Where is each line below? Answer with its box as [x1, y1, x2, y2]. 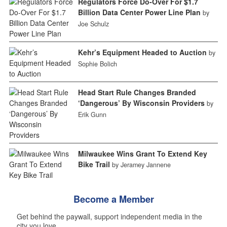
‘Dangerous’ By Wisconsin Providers [78, 97, 205, 108]
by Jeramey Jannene [111, 160, 171, 169]
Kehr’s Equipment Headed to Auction [78, 47, 207, 57]
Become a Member [73, 192, 154, 206]
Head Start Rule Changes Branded [78, 87, 196, 97]
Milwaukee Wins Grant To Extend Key [78, 148, 207, 159]
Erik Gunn [78, 109, 106, 119]
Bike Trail [78, 159, 110, 169]
